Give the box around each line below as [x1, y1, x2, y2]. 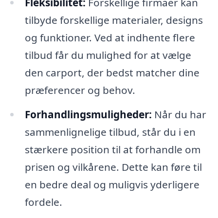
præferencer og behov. [24, 83, 135, 97]
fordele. [24, 195, 62, 209]
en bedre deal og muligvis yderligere [24, 178, 200, 191]
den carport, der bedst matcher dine [24, 66, 200, 80]
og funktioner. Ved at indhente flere [24, 31, 195, 45]
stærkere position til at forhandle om [24, 143, 200, 156]
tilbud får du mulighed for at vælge [24, 48, 191, 62]
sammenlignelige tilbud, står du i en [24, 125, 196, 139]
